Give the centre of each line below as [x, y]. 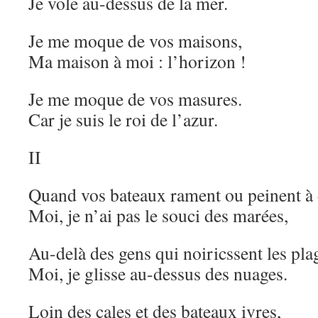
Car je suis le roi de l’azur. [123, 119]
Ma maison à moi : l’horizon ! [137, 61]
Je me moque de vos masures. [135, 99]
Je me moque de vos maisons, [135, 40]
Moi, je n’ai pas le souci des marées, [158, 215]
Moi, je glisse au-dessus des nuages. [158, 273]
